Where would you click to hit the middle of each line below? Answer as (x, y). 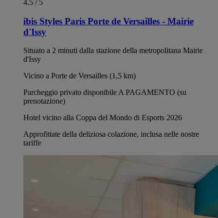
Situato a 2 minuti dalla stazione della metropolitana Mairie (113, 51)
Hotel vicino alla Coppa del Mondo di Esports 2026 (103, 118)
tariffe (32, 143)
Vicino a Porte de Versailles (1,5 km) (80, 76)
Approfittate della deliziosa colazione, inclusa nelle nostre (111, 134)
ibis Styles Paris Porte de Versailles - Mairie (109, 21)
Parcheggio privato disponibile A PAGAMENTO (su (105, 92)
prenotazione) (44, 101)
